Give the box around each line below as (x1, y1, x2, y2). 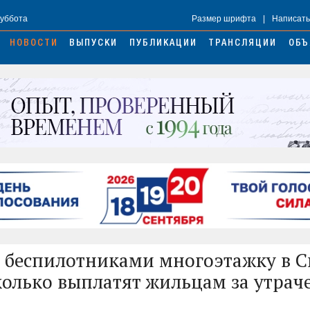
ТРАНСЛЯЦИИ (208, 39, 277, 49)
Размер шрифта (192, 14, 256, 24)
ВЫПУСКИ (69, 39, 118, 49)
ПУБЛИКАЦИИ (129, 39, 197, 49)
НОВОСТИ (9, 39, 58, 49)
